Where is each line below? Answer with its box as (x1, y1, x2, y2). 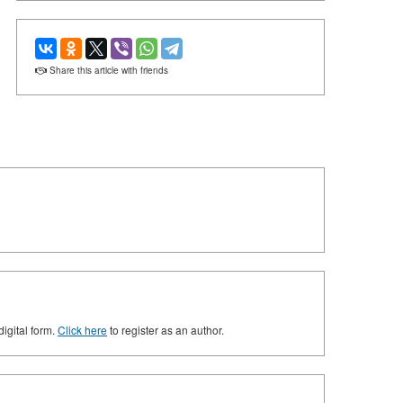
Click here (58, 322, 107, 337)
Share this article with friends (47, 63, 168, 76)
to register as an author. (107, 322, 224, 337)
